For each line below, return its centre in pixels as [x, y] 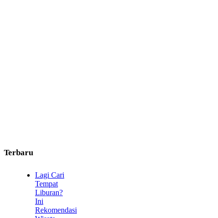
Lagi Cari [50, 175]
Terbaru [18, 152]
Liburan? [49, 192]
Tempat [46, 183]
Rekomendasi [56, 210]
